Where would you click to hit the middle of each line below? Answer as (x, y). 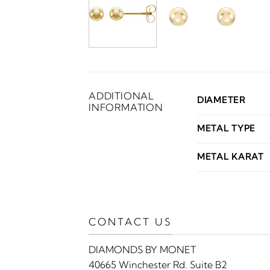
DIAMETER (221, 100)
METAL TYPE (227, 128)
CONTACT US (130, 221)
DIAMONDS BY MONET (142, 250)
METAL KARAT (231, 156)
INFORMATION (126, 107)
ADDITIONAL (122, 96)
